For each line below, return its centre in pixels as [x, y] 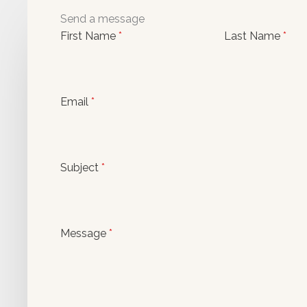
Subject [81, 168]
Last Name [254, 36]
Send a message [102, 19]
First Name [89, 36]
